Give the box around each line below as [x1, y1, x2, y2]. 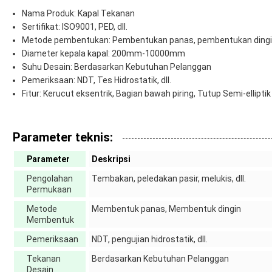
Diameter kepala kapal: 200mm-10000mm [22, 49, 185, 59]
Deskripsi [92, 154, 131, 165]
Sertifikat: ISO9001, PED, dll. [22, 22, 127, 32]
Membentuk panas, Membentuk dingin [92, 204, 241, 214]
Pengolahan [27, 174, 73, 184]
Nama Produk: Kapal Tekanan [22, 8, 135, 19]
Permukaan [27, 185, 72, 195]
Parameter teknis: [13, 130, 113, 145]
